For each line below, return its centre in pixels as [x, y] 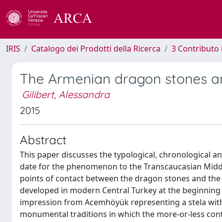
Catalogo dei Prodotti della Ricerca [96, 49]
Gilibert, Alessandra [66, 94]
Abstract [43, 140]
